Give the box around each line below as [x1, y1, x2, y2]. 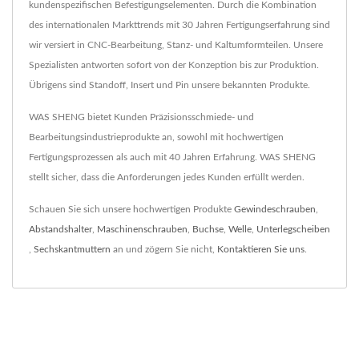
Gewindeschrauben [234, 204, 316, 214]
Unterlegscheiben [256, 224, 330, 234]
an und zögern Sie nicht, [111, 244, 217, 254]
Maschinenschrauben [97, 224, 188, 234]
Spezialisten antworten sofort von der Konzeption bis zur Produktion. [29, 60, 319, 70]
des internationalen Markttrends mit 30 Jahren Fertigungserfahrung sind [29, 20, 330, 30]
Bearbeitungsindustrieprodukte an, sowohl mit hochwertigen [29, 132, 284, 142]
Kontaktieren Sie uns [217, 244, 305, 254]
